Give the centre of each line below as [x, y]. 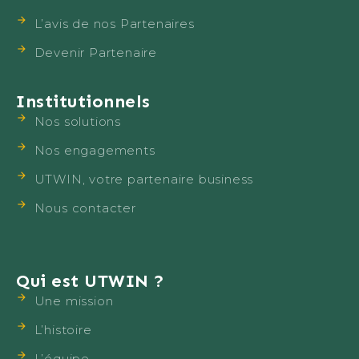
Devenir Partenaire [95, 52]
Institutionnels [83, 101]
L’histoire [63, 330]
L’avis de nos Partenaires [114, 24]
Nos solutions [77, 121]
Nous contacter [85, 208]
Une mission [74, 301]
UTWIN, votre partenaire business [144, 179]
